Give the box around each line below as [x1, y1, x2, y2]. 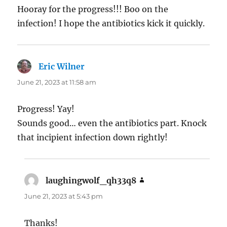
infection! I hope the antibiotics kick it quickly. [17, 18, 205, 29]
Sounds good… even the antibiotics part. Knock [17, 118, 207, 129]
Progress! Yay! [17, 104, 75, 115]
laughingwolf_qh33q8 [46, 175, 137, 186]
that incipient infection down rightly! [17, 132, 168, 143]
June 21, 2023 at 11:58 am [17, 78, 97, 87]
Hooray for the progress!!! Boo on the [17, 4, 169, 15]
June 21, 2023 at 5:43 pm [24, 192, 103, 201]
